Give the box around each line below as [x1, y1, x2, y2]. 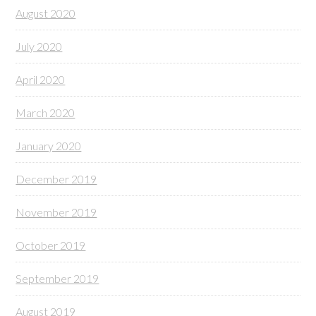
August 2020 [16, 6, 76, 20]
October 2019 [16, 238, 86, 252]
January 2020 [16, 139, 82, 152]
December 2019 [16, 172, 97, 186]
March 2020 [16, 106, 75, 119]
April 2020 [16, 73, 66, 86]
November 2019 [16, 205, 97, 219]
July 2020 [16, 39, 63, 53]
